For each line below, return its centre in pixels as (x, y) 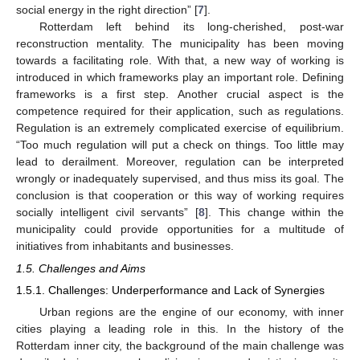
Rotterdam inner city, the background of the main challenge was (180, 346)
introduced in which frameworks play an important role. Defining (180, 77)
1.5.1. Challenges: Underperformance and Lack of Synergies (170, 290)
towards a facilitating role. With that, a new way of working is (180, 60)
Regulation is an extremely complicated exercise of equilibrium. (180, 127)
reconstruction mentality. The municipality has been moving (180, 43)
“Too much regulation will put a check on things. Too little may (180, 144)
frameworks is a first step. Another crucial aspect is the (180, 94)
